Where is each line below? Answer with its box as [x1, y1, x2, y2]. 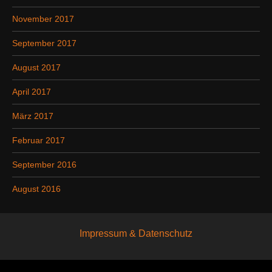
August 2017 [12, 63, 61, 73]
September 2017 [12, 38, 76, 49]
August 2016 [12, 184, 61, 194]
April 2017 [12, 87, 51, 97]
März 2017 [12, 111, 53, 121]
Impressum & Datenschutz [80, 228, 192, 239]
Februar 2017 [12, 135, 65, 146]
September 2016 [12, 160, 76, 170]
